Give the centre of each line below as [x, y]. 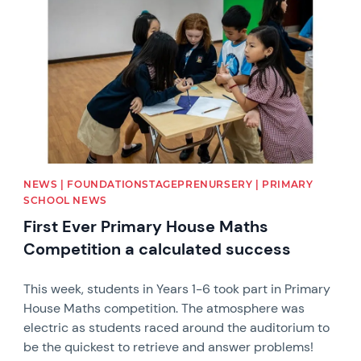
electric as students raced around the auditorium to [177, 327]
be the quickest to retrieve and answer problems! [169, 346]
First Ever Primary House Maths [146, 226]
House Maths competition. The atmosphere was [164, 308]
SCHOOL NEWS [65, 200]
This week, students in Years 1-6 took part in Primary [177, 288]
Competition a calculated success [158, 249]
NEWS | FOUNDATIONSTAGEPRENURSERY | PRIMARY [168, 184]
